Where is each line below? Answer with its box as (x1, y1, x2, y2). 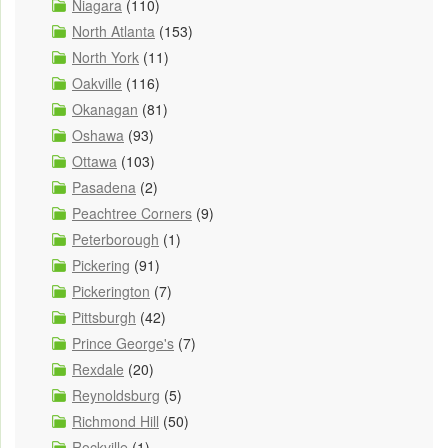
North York (72, 47, 139, 68)
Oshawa (72, 125, 124, 146)
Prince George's (72, 333, 174, 354)
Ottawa (72, 151, 117, 172)
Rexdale (72, 359, 124, 380)
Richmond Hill (72, 411, 159, 432)
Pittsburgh (72, 307, 136, 328)
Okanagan (72, 99, 138, 120)
